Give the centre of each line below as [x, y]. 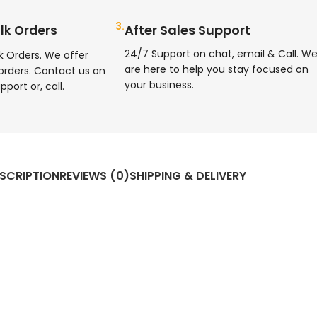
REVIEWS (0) [94, 175]
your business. [159, 85]
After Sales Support [187, 30]
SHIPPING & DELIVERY [188, 175]
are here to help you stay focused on [216, 70]
